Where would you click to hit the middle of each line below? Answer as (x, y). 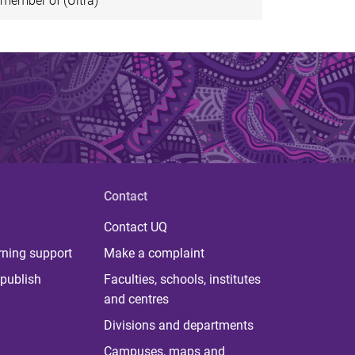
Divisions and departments (178, 326)
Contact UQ (135, 227)
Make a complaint (154, 254)
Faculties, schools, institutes (182, 280)
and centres (136, 300)
